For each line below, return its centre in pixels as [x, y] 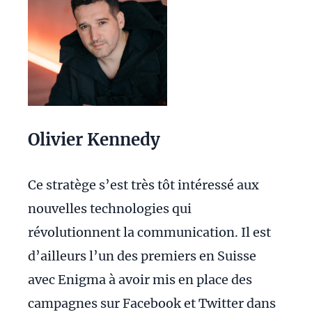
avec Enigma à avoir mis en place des [140, 280]
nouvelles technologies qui [110, 209]
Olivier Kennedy [94, 140]
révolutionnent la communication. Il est [149, 232]
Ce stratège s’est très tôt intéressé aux [143, 185]
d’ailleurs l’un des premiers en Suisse [142, 256]
